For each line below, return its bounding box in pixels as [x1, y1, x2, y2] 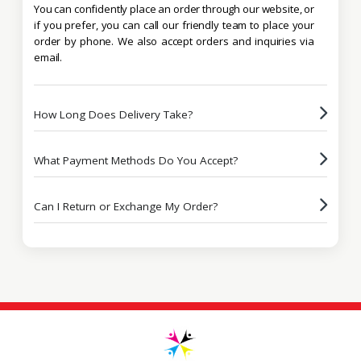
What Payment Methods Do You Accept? [34, 152, 238, 168]
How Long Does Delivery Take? [34, 106, 193, 122]
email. [34, 49, 63, 64]
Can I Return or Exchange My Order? [34, 198, 218, 214]
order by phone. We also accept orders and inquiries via [34, 33, 314, 48]
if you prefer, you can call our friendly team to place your [34, 17, 314, 32]
